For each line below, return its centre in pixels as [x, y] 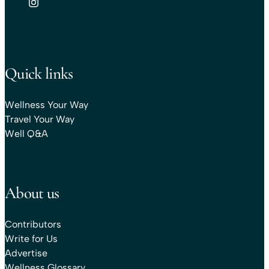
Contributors [33, 225]
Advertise [26, 253]
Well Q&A [26, 133]
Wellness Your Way [47, 104]
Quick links [39, 73]
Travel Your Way [40, 119]
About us [32, 193]
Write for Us [31, 239]
